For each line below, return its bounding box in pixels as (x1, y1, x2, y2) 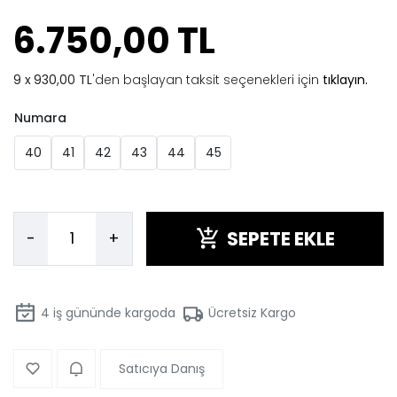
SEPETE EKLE (226, 225, 335, 252)
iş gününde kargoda (49, 303, 175, 322)
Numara (14, 109, 66, 128)
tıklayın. (323, 71, 368, 90)
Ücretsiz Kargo (208, 303, 296, 322)
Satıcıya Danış (119, 359, 206, 378)
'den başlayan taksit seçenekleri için (92, 71, 323, 90)
